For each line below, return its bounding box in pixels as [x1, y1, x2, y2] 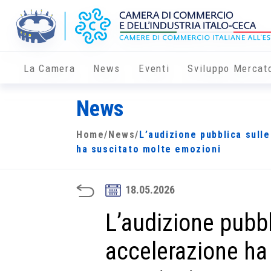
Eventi [139, 62, 170, 75]
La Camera [24, 62, 76, 75]
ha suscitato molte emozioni [76, 143, 221, 155]
